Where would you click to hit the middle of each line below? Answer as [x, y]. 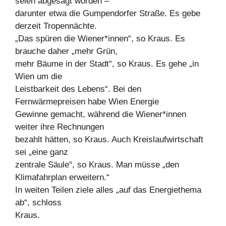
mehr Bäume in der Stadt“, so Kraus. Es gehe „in [107, 64]
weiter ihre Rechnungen [60, 127]
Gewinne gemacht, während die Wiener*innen [101, 115]
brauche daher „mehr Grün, [66, 51]
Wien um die [39, 77]
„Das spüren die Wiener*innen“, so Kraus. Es [100, 39]
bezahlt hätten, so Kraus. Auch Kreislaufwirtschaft [109, 140]
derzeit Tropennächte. [56, 26]
